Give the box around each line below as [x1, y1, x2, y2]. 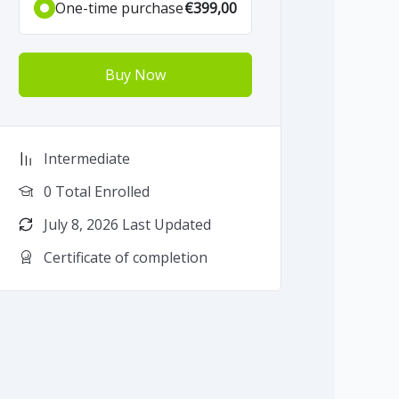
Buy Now [104, 64, 166, 85]
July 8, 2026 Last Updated [44, 214, 211, 234]
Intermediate [44, 148, 130, 168]
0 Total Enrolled [44, 181, 150, 201]
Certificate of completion [44, 247, 208, 267]
